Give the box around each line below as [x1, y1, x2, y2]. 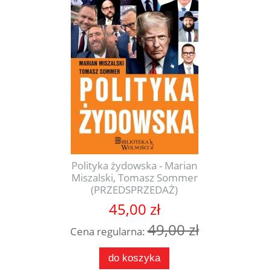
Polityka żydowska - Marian [71, 158, 197, 173]
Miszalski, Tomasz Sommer [71, 171, 198, 185]
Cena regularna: [70, 224, 148, 239]
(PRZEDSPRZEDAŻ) [91, 183, 178, 197]
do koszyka [108, 252, 160, 264]
